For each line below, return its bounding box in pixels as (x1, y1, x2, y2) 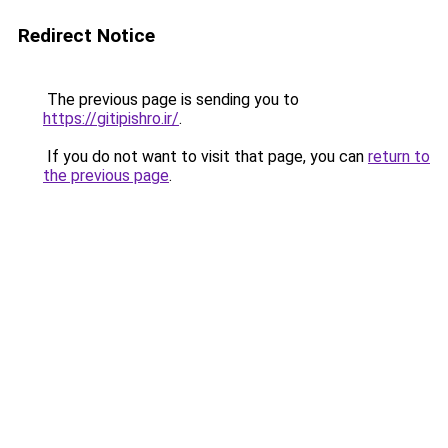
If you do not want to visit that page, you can (43, 147, 368, 166)
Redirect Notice (18, 24, 155, 47)
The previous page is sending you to (43, 90, 299, 109)
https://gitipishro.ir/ (43, 109, 179, 128)
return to (368, 147, 430, 166)
